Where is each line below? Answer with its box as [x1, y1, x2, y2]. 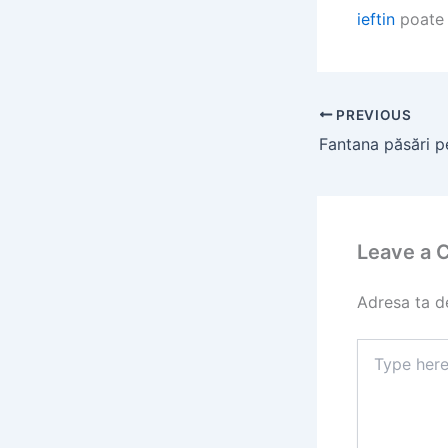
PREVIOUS [332, 106, 412, 123]
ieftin [357, 9, 395, 29]
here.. [356, 358, 393, 376]
